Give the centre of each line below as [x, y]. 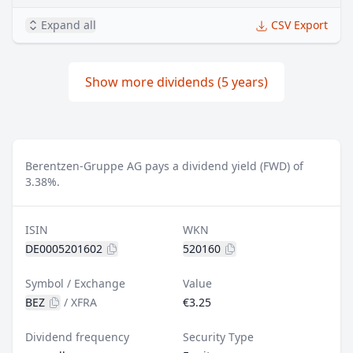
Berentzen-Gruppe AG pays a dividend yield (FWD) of [164, 166]
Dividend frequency [77, 337]
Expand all [69, 25]
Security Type [218, 337]
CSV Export [299, 25]
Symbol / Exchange [75, 283]
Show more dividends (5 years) [176, 82]
